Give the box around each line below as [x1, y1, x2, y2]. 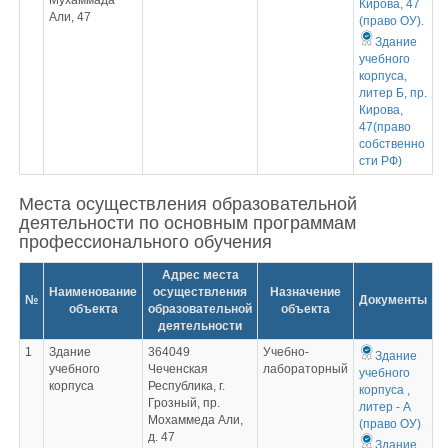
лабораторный [262, 362, 348, 376]
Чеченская [147, 362, 208, 376]
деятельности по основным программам [19, 213, 356, 233]
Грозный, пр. [147, 396, 220, 410]
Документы [359, 293, 427, 307]
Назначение [270, 285, 341, 299]
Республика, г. [147, 379, 225, 393]
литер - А [358, 400, 411, 414]
